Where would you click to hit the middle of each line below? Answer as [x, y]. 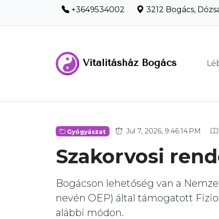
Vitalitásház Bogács [128, 63]
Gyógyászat [85, 131]
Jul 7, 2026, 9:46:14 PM [162, 131]
